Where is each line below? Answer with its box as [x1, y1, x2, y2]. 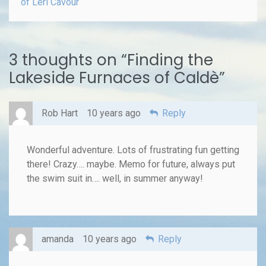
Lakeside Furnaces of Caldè [9, 66, 219, 88]
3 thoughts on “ [9, 49, 127, 71]
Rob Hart [42, 107, 78, 119]
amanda [42, 233, 74, 245]
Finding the [127, 49, 213, 71]
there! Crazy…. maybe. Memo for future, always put [27, 158, 235, 170]
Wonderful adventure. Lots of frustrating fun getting [27, 144, 239, 156]
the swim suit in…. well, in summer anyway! [27, 172, 203, 184]
